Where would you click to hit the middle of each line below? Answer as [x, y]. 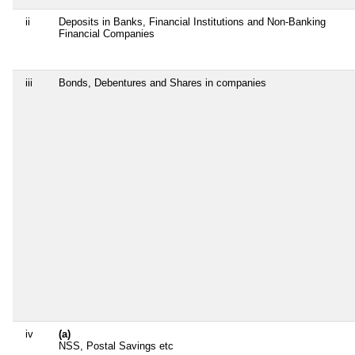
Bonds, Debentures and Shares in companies [162, 82]
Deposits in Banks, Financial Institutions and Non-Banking [192, 21]
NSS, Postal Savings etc [116, 345]
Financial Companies [107, 33]
